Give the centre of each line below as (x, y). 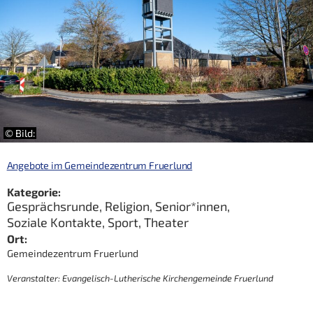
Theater (166, 223)
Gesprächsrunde (53, 206)
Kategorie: (34, 192)
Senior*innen (191, 206)
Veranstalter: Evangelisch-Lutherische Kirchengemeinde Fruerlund (140, 278)
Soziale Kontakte (54, 223)
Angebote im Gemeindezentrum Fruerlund (100, 166)
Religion (127, 206)
